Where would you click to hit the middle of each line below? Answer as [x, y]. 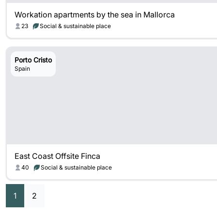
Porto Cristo [33, 60]
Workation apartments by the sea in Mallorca [95, 15]
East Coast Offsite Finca [57, 156]
